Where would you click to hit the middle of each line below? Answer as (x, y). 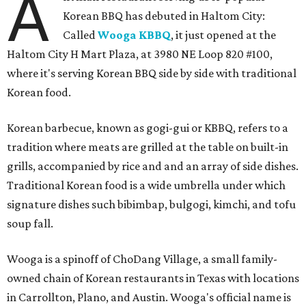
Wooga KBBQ (135, 35)
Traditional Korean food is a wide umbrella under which (146, 185)
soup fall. (30, 224)
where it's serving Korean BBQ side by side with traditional (152, 73)
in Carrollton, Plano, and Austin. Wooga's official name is (149, 297)
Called (81, 35)
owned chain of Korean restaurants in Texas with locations (153, 278)
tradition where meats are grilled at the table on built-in (148, 147)
